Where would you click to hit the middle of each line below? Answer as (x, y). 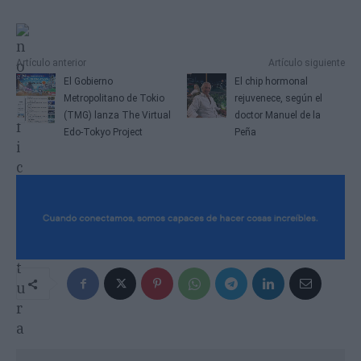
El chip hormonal (272, 82)
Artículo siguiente (306, 63)
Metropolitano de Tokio (114, 99)
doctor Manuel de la (278, 116)
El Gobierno (88, 82)
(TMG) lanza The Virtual (117, 116)
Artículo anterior (51, 63)
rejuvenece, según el (279, 99)
